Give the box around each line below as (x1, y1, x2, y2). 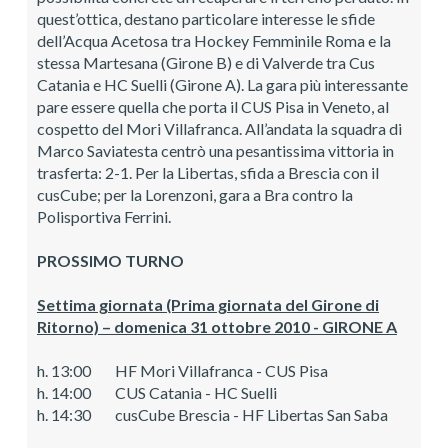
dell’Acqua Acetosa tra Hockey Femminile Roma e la (37, 30, 391, 50)
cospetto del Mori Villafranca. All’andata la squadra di (37, 118, 402, 138)
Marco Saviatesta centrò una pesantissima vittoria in (37, 140, 394, 160)
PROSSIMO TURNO (37, 250, 184, 270)
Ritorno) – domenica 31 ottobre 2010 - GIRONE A (37, 316, 397, 336)
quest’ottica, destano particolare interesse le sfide (37, 8, 375, 28)
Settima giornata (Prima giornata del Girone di (37, 294, 379, 314)
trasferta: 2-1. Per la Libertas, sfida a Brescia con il (37, 162, 379, 182)
